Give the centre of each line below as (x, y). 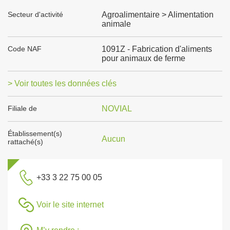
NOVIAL (117, 109)
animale (116, 24)
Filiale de (22, 108)
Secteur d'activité (35, 14)
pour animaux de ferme (143, 58)
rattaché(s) (25, 142)
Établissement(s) (35, 133)
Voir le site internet (70, 205)
